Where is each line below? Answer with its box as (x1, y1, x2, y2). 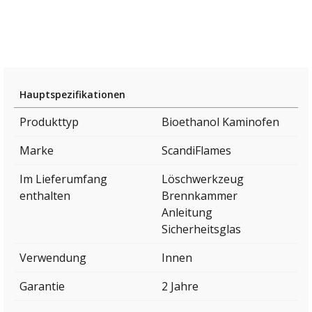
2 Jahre (162, 278, 198, 294)
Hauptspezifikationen (19, 87, 125, 101)
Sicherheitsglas (162, 221, 241, 237)
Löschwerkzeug (162, 171, 244, 187)
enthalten (19, 187, 70, 203)
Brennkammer (162, 187, 237, 203)
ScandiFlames (162, 142, 231, 158)
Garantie (19, 278, 65, 294)
